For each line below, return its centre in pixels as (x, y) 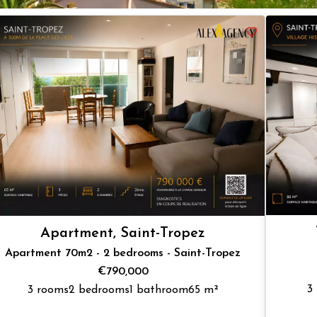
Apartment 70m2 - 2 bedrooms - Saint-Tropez (123, 253)
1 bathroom (158, 290)
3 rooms (48, 290)
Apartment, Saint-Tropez (123, 233)
